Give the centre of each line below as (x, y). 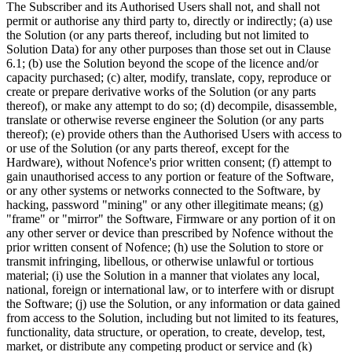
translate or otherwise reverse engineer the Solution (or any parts (165, 120)
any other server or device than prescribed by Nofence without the (170, 233)
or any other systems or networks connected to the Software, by (163, 191)
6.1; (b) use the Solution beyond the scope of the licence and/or (162, 64)
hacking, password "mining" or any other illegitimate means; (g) (165, 205)
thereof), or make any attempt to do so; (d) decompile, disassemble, (172, 106)
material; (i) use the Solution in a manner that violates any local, (163, 276)
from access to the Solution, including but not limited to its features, (172, 318)
